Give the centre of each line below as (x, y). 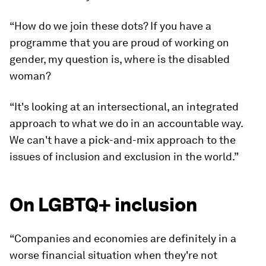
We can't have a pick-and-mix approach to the (123, 140)
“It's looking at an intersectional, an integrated (124, 107)
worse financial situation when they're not (113, 255)
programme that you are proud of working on (119, 43)
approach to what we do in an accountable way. (126, 123)
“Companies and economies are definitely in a (123, 239)
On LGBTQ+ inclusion (103, 205)
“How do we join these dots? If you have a (110, 26)
